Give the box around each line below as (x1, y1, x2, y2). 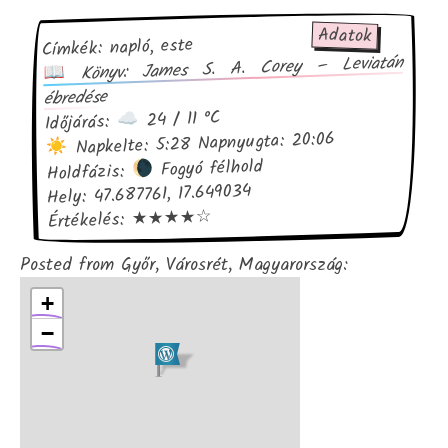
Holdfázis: (45, 157, 132, 189)
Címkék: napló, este (41, 31, 195, 65)
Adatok (317, 20, 373, 51)
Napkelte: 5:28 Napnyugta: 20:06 (67, 125, 336, 163)
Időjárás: (44, 107, 118, 139)
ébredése (43, 83, 108, 114)
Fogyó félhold (153, 152, 265, 185)
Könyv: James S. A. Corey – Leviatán (65, 48, 404, 89)
